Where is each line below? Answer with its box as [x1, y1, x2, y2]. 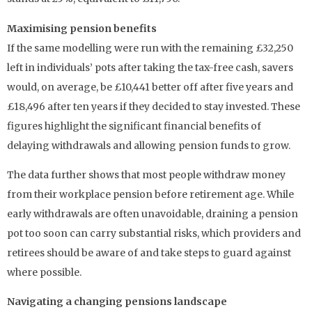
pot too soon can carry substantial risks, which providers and [7, 226, 301, 240]
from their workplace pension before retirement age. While [7, 187, 294, 201]
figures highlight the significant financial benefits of [7, 119, 261, 132]
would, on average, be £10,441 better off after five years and [7, 80, 293, 93]
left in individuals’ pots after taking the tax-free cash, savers [7, 61, 293, 74]
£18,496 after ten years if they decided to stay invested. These [7, 100, 300, 113]
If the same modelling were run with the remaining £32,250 [7, 41, 293, 54]
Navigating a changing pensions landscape [7, 295, 227, 309]
